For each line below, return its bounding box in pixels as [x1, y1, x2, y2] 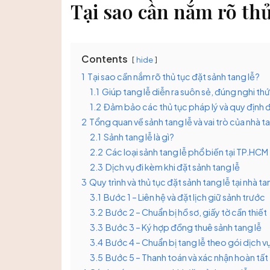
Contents [81, 52, 128, 65]
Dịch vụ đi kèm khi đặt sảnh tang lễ [105, 161, 240, 172]
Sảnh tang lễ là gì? [104, 131, 174, 142]
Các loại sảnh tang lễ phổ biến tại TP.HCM [105, 146, 268, 157]
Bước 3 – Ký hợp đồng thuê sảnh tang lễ [105, 221, 262, 233]
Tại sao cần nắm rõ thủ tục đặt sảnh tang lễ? [87, 71, 260, 82]
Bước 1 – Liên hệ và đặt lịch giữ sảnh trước [104, 191, 265, 202]
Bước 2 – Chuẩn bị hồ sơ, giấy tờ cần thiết [105, 206, 267, 218]
